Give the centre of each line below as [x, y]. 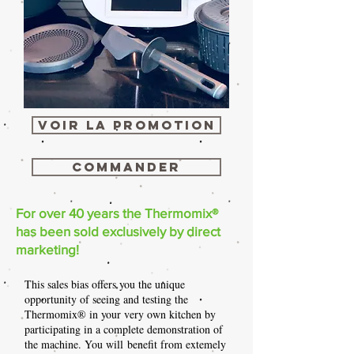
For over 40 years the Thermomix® [117, 213]
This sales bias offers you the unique [105, 284]
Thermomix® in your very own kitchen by [120, 314]
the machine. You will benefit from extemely [125, 344]
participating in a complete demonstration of [124, 329]
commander [126, 167]
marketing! [47, 249]
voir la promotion [126, 125]
